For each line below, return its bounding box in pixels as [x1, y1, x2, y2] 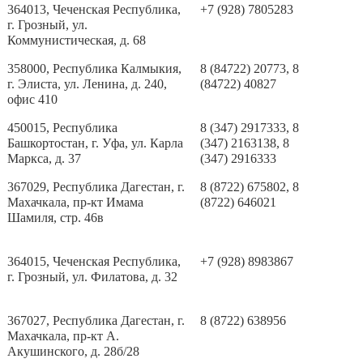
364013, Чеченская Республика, [7, 2, 181, 16]
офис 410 [7, 92, 58, 106]
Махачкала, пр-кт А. [7, 329, 120, 343]
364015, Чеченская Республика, [7, 254, 181, 268]
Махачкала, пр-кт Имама [7, 195, 144, 209]
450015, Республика [7, 121, 118, 135]
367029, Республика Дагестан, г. [7, 180, 186, 194]
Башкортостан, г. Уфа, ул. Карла [7, 136, 184, 150]
